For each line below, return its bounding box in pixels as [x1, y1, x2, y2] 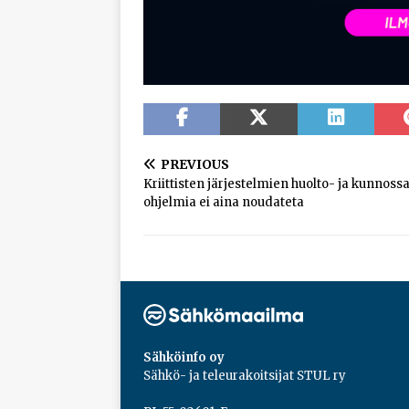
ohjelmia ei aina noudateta [143, 194, 304, 211]
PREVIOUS [161, 156, 229, 173]
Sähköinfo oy [143, 350, 225, 366]
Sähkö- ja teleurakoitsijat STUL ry [143, 368, 346, 384]
